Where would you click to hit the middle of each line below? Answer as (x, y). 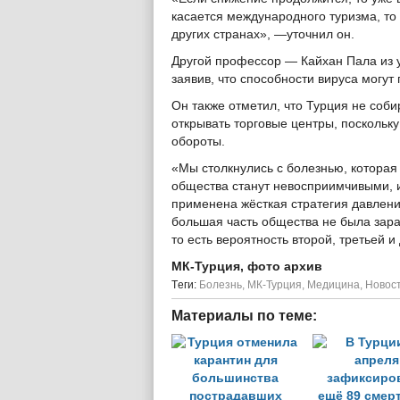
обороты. (198, 142)
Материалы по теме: (244, 316)
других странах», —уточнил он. (263, 34)
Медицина (333, 285)
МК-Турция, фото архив (247, 267)
